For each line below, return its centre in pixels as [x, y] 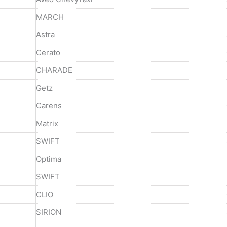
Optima [49, 159]
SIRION [49, 212]
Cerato [48, 52]
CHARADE [54, 70]
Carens [49, 105]
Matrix [47, 123]
